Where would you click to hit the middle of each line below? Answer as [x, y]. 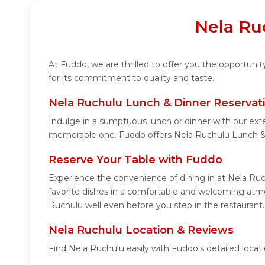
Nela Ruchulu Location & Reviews [141, 230]
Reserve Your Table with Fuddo [135, 159]
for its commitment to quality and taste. [131, 78]
